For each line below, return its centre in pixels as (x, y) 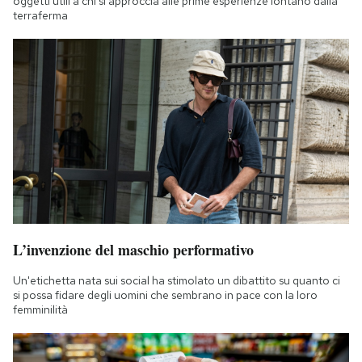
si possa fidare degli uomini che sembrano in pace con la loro (165, 295)
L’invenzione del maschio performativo (133, 250)
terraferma (40, 15)
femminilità (40, 310)
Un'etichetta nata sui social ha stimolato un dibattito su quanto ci (177, 281)
